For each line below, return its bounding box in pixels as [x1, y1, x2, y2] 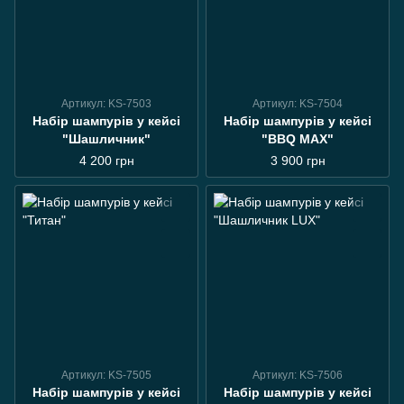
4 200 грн [78, 153, 134, 168]
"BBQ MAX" [262, 132, 334, 146]
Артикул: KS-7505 [61, 369, 151, 381]
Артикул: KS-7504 [252, 97, 343, 110]
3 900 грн [270, 153, 326, 168]
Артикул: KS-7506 [252, 369, 343, 381]
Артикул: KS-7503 [61, 97, 151, 110]
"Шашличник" [62, 132, 151, 146]
